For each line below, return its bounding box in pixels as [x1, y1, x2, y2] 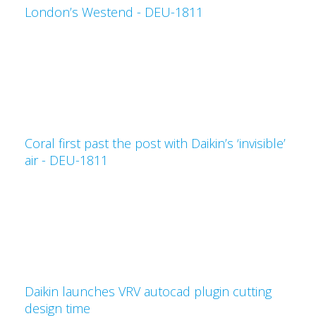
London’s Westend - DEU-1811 [25, 4, 203, 20]
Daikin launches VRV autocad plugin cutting [25, 283, 272, 300]
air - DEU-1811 [25, 152, 108, 169]
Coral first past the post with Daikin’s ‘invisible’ [25, 135, 286, 152]
